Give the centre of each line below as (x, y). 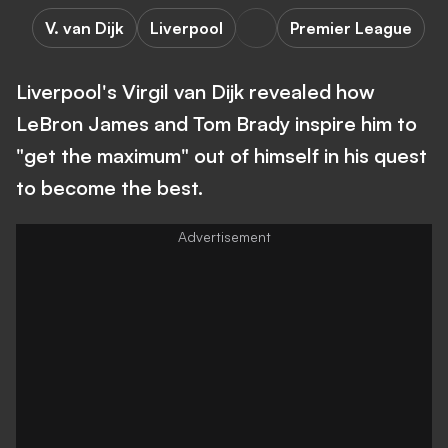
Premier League (351, 28)
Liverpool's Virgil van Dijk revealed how (195, 91)
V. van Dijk (84, 28)
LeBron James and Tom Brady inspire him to (216, 123)
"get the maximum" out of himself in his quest (221, 155)
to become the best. (109, 187)
